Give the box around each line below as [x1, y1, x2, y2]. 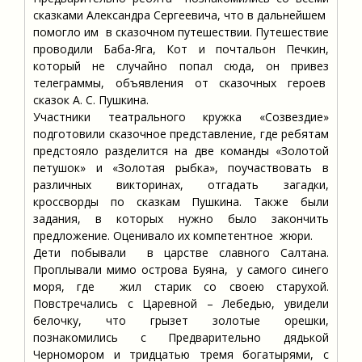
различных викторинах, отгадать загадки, [33, 177, 329, 192]
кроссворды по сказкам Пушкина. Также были [33, 194, 329, 209]
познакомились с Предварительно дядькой [33, 330, 329, 345]
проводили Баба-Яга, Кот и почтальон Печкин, [33, 41, 329, 57]
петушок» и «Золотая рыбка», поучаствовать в [33, 160, 329, 175]
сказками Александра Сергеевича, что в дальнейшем [33, 7, 329, 23]
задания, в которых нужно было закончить [33, 211, 329, 226]
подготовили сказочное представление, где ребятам [33, 126, 329, 141]
